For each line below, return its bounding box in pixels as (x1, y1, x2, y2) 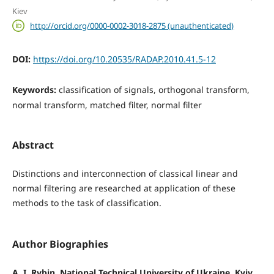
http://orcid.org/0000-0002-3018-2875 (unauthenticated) (30, 20, 234, 31)
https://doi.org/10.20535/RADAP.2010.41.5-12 (32, 53, 216, 65)
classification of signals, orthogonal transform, (58, 83, 250, 95)
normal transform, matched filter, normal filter (12, 98, 202, 111)
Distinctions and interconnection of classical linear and (12, 168, 238, 180)
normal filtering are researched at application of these (12, 182, 235, 194)
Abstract (12, 138, 54, 152)
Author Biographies (12, 237, 108, 251)
